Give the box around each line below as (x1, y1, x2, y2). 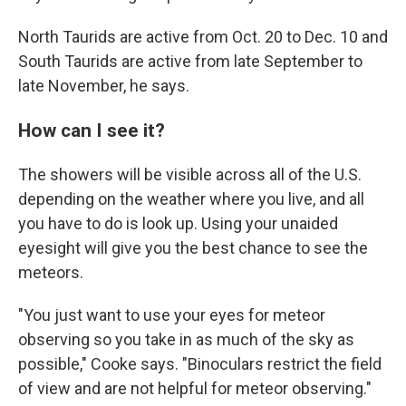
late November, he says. (18, 76, 189, 95)
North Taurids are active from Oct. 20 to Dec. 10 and (18, 27, 388, 46)
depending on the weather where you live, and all (18, 189, 364, 208)
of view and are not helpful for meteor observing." (18, 379, 372, 398)
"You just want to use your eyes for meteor (18, 305, 325, 324)
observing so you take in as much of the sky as (18, 330, 354, 349)
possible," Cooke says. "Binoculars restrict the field (18, 354, 382, 373)
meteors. (18, 263, 83, 282)
